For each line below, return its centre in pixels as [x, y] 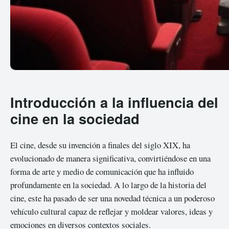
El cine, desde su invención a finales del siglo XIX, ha [100, 145]
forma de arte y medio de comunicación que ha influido [102, 171]
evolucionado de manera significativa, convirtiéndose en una [110, 158]
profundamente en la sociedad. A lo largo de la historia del [108, 185]
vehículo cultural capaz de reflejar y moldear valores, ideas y [111, 211]
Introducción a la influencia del [114, 102]
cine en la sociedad [75, 118]
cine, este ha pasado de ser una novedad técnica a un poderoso [112, 198]
